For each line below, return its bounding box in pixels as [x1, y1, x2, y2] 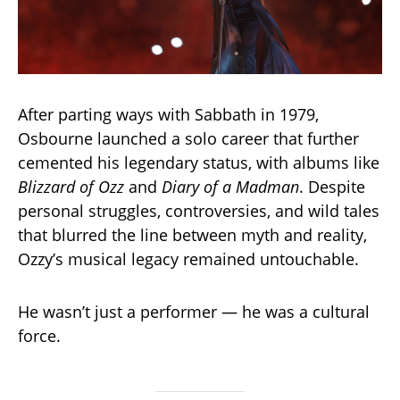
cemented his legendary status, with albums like [18, 152, 379, 174]
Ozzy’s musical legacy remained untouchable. [18, 248, 359, 271]
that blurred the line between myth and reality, [18, 224, 367, 246]
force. [18, 325, 61, 347]
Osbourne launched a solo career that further [18, 128, 359, 150]
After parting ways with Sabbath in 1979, [18, 104, 319, 126]
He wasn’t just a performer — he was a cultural [18, 301, 370, 323]
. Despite [299, 176, 365, 198]
